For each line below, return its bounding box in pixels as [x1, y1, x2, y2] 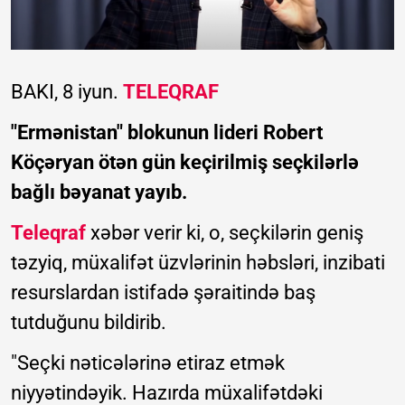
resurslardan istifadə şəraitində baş [11, 281, 316, 305]
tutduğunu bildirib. [11, 311, 166, 334]
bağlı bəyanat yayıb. [11, 181, 187, 204]
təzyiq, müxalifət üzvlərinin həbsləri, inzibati [11, 251, 385, 275]
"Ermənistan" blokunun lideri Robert [11, 121, 323, 145]
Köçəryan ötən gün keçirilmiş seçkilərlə [11, 151, 359, 174]
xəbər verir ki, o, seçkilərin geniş [86, 221, 363, 245]
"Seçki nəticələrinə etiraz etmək [11, 352, 285, 375]
